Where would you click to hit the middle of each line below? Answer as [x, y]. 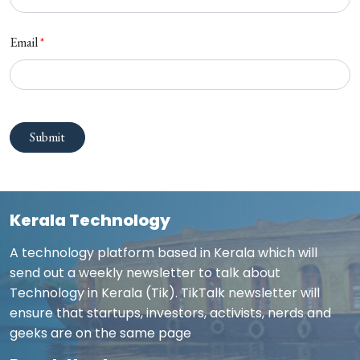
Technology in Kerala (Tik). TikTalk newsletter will [165, 292]
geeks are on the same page [100, 333]
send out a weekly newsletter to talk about [145, 272]
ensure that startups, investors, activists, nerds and [170, 313]
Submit [47, 137]
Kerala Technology [90, 220]
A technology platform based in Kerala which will [164, 252]
